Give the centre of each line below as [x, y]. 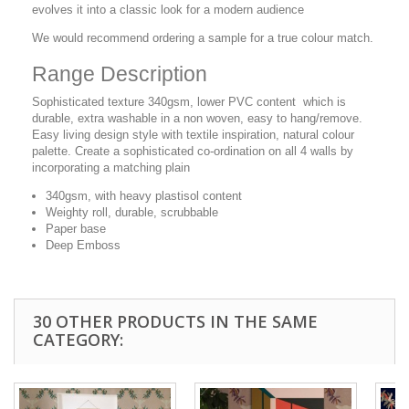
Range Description [120, 74]
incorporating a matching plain [111, 168]
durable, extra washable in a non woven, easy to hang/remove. [197, 118]
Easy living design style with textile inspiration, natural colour [193, 135]
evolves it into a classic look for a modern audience [168, 10]
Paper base [76, 229]
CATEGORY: [78, 340]
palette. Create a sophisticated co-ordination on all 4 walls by [193, 151]
